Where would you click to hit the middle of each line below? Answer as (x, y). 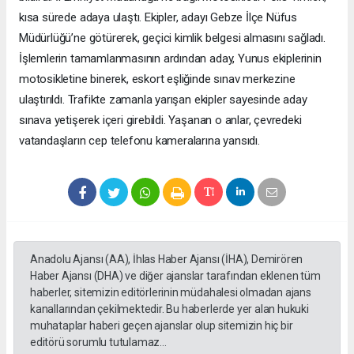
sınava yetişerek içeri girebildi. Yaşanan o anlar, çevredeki (160, 120)
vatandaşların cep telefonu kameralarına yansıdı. (139, 140)
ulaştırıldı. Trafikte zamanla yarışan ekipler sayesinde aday (163, 99)
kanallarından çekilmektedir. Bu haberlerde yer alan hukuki (169, 309)
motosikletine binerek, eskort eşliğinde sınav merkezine (157, 79)
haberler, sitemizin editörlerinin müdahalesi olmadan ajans (171, 292)
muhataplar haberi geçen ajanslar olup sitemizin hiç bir (162, 325)
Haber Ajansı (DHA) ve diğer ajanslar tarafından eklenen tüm (175, 275)
